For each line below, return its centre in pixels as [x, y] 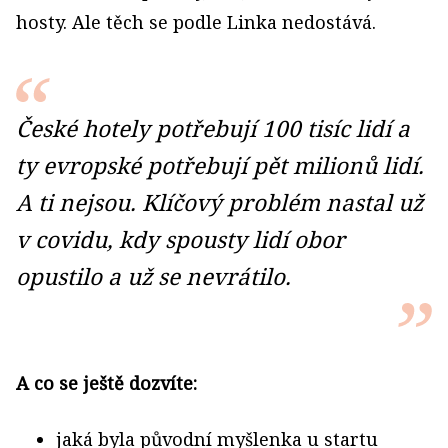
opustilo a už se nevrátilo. [153, 276]
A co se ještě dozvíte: [106, 382]
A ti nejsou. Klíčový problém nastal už [219, 202]
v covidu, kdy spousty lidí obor [180, 239]
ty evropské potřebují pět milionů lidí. [220, 165]
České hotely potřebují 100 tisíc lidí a [213, 128]
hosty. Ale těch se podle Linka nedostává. [196, 21]
